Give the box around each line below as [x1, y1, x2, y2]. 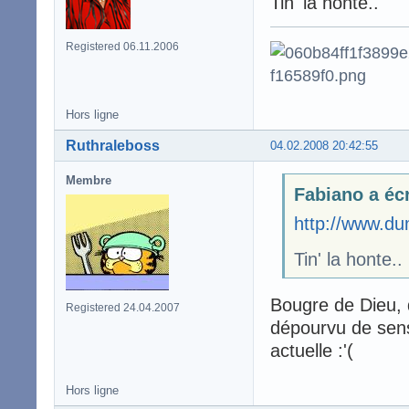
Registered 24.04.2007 [66, 300, 180, 314]
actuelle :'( [270, 340, 353, 361]
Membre [66, 173, 111, 187]
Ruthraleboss [66, 137, 160, 153]
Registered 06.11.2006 [66, 39, 179, 53]
